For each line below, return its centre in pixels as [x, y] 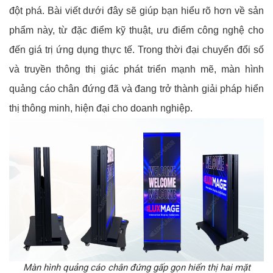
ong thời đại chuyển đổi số [205, 49]
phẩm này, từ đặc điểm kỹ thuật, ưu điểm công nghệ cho [136, 30]
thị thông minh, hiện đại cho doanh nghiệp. [101, 108]
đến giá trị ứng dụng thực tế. [73, 49]
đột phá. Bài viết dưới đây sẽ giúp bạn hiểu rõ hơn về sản [136, 10]
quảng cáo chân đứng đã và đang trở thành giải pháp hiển [136, 88]
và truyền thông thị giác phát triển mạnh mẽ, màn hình [136, 69]
